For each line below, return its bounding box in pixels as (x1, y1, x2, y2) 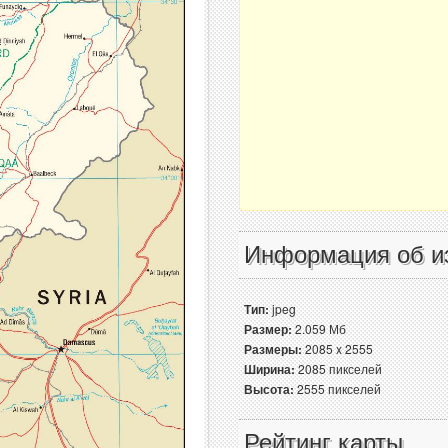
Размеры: (244, 340, 302, 358)
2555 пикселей (294, 380, 381, 397)
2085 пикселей (295, 360, 382, 377)
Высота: (244, 380, 294, 398)
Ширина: (244, 360, 295, 378)
